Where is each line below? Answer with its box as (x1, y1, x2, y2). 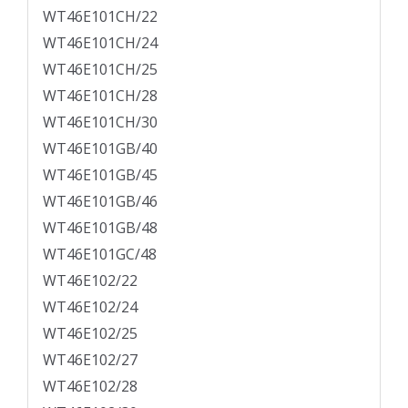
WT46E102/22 (43, 270, 138, 291)
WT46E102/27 (43, 350, 138, 371)
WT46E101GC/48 (43, 244, 157, 265)
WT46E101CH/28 (43, 86, 158, 107)
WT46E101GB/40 (43, 138, 158, 159)
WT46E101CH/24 (43, 33, 158, 54)
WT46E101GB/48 (43, 218, 158, 239)
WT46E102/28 (43, 376, 138, 397)
